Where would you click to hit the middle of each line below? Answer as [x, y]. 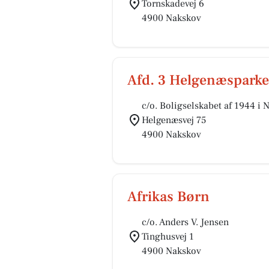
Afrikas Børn [168, 197]
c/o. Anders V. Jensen [185, 222]
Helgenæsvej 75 [174, 120]
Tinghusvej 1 [168, 237]
